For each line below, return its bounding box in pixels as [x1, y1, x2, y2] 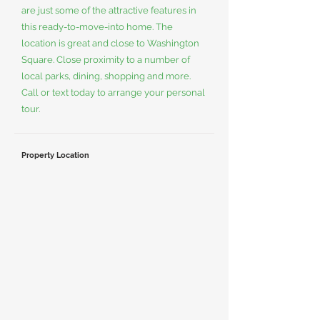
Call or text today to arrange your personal [21, 87, 205, 98]
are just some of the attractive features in [21, 5, 196, 16]
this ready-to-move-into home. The [21, 21, 173, 32]
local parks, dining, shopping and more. [21, 71, 191, 81]
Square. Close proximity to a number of [21, 54, 190, 65]
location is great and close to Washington [21, 38, 199, 49]
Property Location [21, 151, 89, 160]
